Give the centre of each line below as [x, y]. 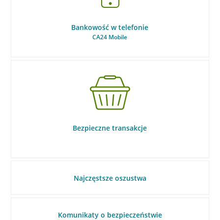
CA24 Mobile [110, 37]
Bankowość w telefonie [110, 27]
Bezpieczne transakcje [110, 128]
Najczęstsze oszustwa [110, 178]
